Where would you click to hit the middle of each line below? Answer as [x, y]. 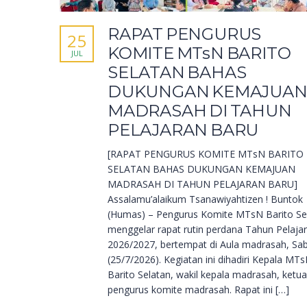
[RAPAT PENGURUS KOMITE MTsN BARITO [206, 154]
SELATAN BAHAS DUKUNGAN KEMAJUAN [201, 169]
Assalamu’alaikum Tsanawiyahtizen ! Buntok [205, 199]
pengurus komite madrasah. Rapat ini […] [198, 290]
